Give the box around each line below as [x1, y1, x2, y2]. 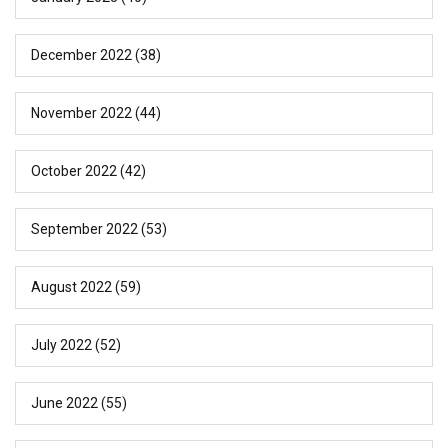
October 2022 [31, 163, 117, 180]
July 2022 [31, 337, 92, 354]
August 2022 [31, 279, 112, 296]
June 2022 [31, 395, 98, 412]
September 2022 [31, 221, 138, 238]
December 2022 [31, 47, 132, 64]
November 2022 [31, 105, 132, 122]
